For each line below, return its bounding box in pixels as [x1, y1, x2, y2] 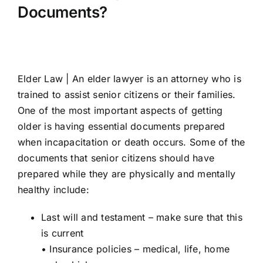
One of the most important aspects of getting [18, 104, 223, 117]
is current [41, 227, 84, 240]
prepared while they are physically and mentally [18, 168, 236, 180]
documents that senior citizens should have [18, 152, 215, 164]
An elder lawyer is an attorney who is [69, 73, 241, 85]
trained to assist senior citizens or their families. [18, 89, 236, 101]
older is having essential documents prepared [18, 120, 225, 133]
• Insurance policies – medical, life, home [41, 243, 230, 255]
